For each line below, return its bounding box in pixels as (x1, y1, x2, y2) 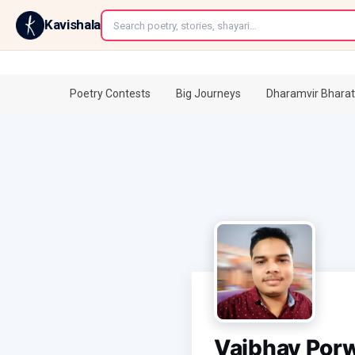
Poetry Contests (70, 87, 151, 100)
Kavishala (44, 17, 101, 32)
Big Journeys (176, 87, 241, 100)
